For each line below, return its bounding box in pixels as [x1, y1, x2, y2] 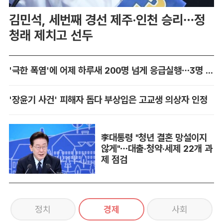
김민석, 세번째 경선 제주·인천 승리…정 [8, 12, 205, 28]
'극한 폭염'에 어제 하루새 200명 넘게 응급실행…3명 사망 [205, 65, 213, 77]
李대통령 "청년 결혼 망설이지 [101, 132, 208, 144]
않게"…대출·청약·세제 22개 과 [101, 143, 213, 155]
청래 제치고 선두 [8, 27, 93, 43]
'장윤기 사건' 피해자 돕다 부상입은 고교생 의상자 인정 [8, 94, 208, 106]
